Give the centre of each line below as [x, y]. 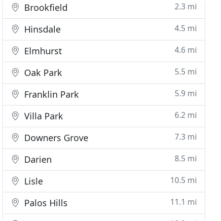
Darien [37, 159]
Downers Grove [55, 138]
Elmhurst [42, 51]
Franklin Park [51, 94]
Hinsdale [41, 29]
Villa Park [43, 116]
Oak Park [42, 73]
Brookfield [45, 7]
